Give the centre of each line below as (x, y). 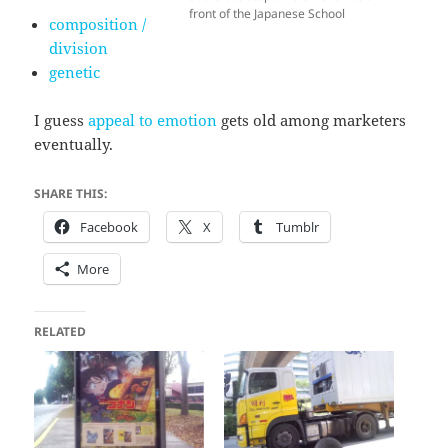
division (79, 48)
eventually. (74, 144)
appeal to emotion (153, 120)
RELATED (60, 332)
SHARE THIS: (71, 194)
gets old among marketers (312, 120)
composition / (98, 24)
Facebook (109, 227)
